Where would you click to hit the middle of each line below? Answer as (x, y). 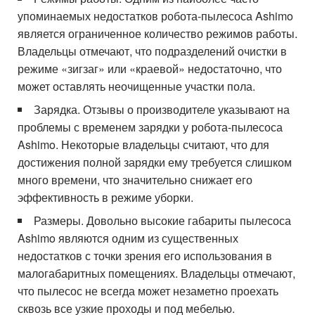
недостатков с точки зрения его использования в (145, 256)
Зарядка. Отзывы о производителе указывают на (162, 109)
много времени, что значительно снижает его (135, 180)
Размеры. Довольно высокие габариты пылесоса (163, 220)
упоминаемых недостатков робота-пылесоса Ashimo (156, 16)
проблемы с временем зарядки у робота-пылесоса (150, 127)
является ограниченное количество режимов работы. (158, 33)
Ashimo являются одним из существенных (128, 238)
